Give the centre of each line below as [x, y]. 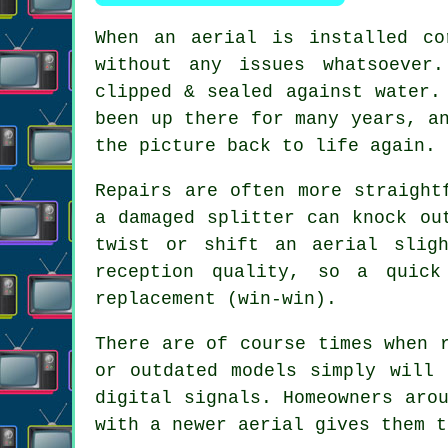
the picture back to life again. [265, 145]
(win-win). [276, 298]
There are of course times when [267, 343]
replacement [155, 298]
